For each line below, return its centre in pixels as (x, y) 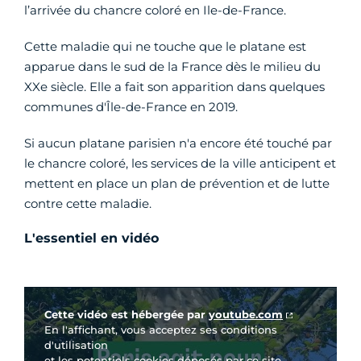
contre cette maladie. (88, 204)
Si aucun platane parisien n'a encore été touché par (178, 143)
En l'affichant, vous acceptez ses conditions (161, 330)
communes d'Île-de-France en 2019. (131, 107)
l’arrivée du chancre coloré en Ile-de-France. (155, 10)
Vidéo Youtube (60, 295)
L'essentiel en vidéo (91, 239)
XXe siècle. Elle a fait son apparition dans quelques (174, 87)
